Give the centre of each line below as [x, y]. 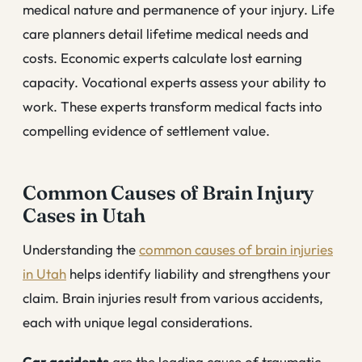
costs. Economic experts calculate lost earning [162, 57]
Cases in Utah [84, 215]
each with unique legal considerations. [138, 322]
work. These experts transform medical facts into [173, 106]
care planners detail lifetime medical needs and [166, 33]
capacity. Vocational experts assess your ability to [175, 82]
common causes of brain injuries [236, 249]
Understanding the [81, 249]
